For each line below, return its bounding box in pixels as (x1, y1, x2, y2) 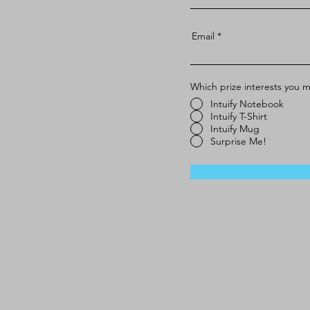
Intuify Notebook (210, 98, 284, 110)
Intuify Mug (210, 122, 259, 135)
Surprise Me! (210, 135, 266, 147)
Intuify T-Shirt (210, 110, 267, 122)
